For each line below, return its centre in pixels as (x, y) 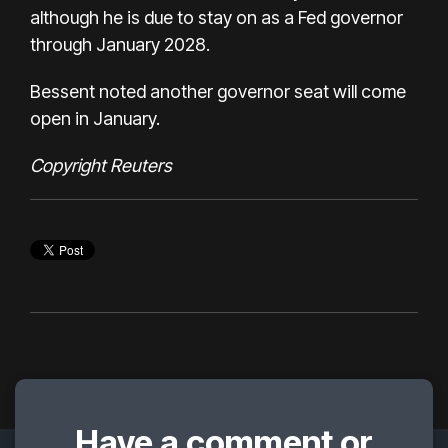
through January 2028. (120, 44)
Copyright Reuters (101, 165)
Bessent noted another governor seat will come (218, 91)
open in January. (95, 118)
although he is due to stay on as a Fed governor (216, 17)
